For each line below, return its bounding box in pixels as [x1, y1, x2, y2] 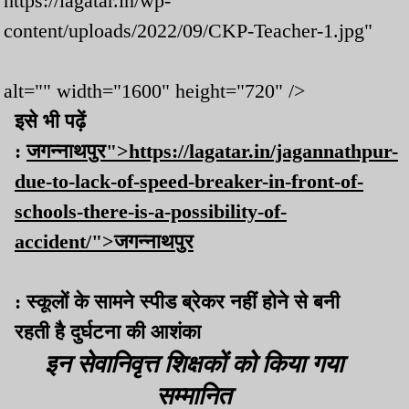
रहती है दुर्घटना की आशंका [15, 320, 201, 344]
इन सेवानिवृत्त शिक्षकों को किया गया [44, 346, 343, 380]
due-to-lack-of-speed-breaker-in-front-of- [15, 170, 363, 194]
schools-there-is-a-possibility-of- [15, 200, 287, 224]
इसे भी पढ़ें [15, 110, 86, 133]
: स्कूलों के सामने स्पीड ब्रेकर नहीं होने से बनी [15, 290, 340, 314]
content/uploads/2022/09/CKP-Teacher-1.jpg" [4, 19, 372, 43]
